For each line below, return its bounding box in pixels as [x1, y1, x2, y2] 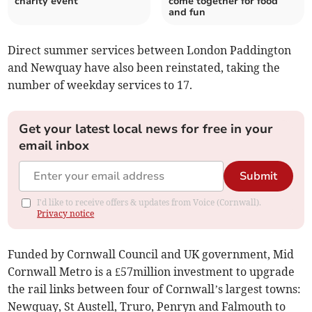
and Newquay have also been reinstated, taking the [8, 61, 281, 75]
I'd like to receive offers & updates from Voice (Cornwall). [37, 197, 262, 208]
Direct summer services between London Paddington [8, 43, 292, 58]
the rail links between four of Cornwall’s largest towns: [8, 282, 302, 297]
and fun [169, 6, 205, 19]
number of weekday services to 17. [8, 78, 193, 93]
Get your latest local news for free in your [19, 120, 274, 138]
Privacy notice [37, 208, 95, 219]
